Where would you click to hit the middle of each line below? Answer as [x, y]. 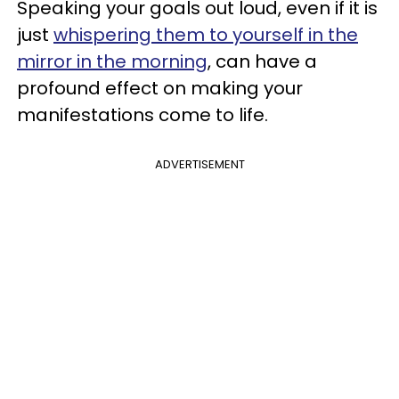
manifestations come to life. [142, 115]
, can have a [262, 61]
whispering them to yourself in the [206, 35]
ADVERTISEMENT [199, 164]
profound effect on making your [160, 88]
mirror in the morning [112, 61]
